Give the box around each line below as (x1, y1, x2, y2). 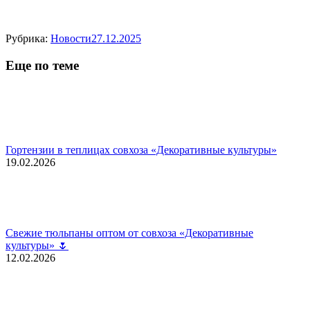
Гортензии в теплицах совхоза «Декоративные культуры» (6, 144, 277, 156)
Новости (51, 32, 91, 44)
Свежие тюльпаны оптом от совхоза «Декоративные (6, 227, 253, 239)
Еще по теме (6, 57, 79, 73)
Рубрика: (6, 32, 51, 44)
